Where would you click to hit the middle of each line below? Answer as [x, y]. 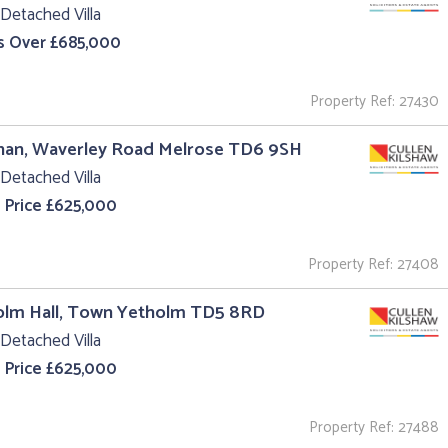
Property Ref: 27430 [374, 101]
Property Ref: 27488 [374, 427]
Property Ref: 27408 [373, 264]
